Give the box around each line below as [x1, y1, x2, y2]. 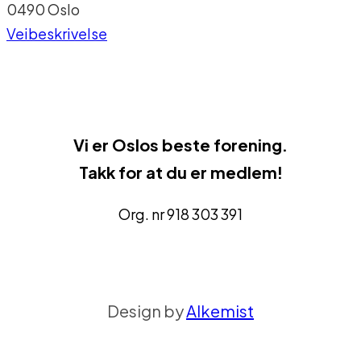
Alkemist [186, 300, 254, 321]
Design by [107, 300, 186, 321]
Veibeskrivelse [6, 23, 107, 43]
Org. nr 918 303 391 [118, 204, 243, 223]
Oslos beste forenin [112, 134, 272, 155]
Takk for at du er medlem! [78, 161, 283, 182]
